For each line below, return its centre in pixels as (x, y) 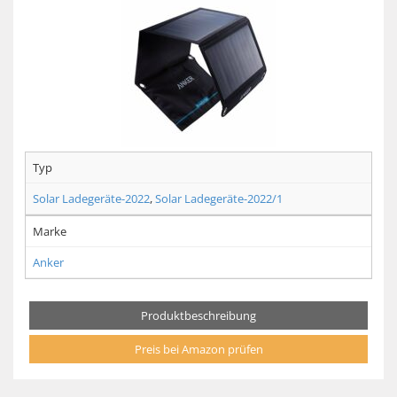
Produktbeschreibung (198, 316)
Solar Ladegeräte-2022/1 (219, 199)
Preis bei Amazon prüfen (198, 350)
